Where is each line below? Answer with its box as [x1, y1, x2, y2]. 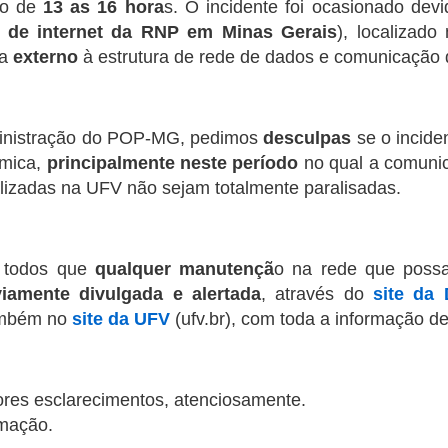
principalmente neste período [46, 153, 299, 173]
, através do [261, 284, 374, 304]
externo [13, 47, 78, 67]
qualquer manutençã [94, 259, 275, 279]
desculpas [263, 128, 352, 148]
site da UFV [72, 309, 170, 329]
